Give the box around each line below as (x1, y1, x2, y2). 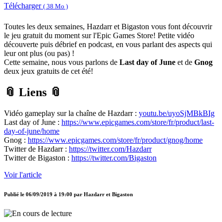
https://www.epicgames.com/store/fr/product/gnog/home (28, 136, 203, 145)
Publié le (4, 191, 26, 198)
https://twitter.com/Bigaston (71, 154, 157, 163)
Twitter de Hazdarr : (4, 145, 69, 154)
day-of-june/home (4, 127, 59, 136)
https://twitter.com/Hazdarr (69, 145, 152, 154)
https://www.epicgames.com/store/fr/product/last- (61, 118, 214, 127)
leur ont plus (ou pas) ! (4, 49, 74, 58)
